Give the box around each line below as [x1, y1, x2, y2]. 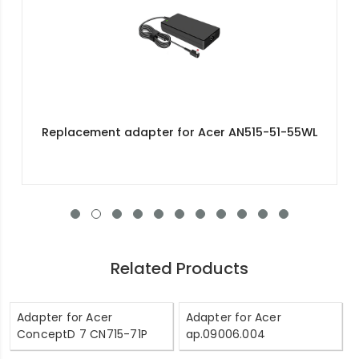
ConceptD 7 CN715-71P [17, 325, 147, 342]
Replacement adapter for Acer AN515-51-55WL [42, 123, 317, 140]
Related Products [111, 256, 248, 280]
